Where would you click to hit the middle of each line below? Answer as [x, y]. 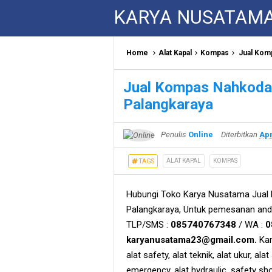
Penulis [174, 134]
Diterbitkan [240, 134]
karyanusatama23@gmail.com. [192, 240]
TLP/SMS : [148, 224]
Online [201, 134]
